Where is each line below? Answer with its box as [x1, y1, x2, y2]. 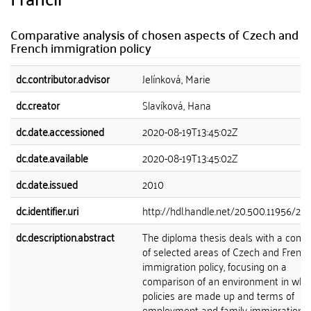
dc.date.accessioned [16, 121, 104, 141]
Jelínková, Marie [142, 69, 210, 88]
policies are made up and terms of [142, 285, 294, 305]
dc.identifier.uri [16, 201, 78, 220]
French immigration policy [10, 36, 151, 59]
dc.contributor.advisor [16, 69, 110, 88]
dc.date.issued [16, 174, 78, 194]
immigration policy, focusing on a [142, 256, 287, 276]
